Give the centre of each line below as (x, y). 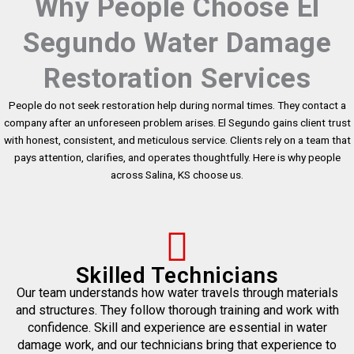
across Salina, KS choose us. (177, 175)
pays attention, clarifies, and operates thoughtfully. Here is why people (177, 158)
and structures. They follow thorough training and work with (177, 311)
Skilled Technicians (177, 276)
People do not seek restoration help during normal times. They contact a (177, 105)
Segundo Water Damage (177, 43)
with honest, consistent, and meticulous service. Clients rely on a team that (177, 140)
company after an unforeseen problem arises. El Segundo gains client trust (177, 123)
